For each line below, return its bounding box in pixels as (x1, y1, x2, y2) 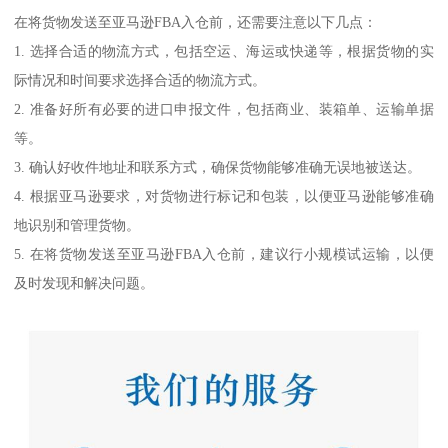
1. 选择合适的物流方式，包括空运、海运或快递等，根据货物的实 (14, 42, 434, 59)
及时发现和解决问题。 (14, 274, 155, 291)
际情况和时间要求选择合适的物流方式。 (14, 71, 267, 88)
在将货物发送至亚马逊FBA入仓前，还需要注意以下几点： (14, 13, 378, 30)
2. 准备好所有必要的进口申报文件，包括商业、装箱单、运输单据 (14, 100, 434, 117)
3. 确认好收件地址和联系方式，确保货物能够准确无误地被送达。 (14, 158, 422, 175)
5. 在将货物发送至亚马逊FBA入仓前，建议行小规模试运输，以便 (14, 245, 434, 262)
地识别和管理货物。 (14, 216, 141, 233)
